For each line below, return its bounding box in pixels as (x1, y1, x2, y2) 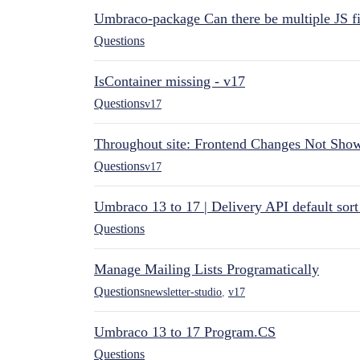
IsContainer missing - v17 (94, 73, 245, 89)
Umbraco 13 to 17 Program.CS (94, 324, 276, 340)
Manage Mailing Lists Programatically (94, 261, 319, 277)
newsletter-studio (145, 285, 222, 298)
